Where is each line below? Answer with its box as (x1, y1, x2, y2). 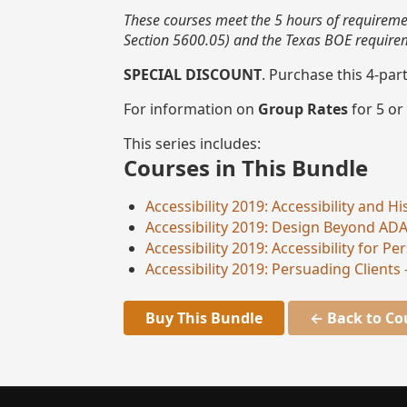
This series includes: (124, 134, 261, 154)
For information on (124, 99, 258, 120)
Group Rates (258, 99, 348, 120)
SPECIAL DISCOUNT (124, 65, 262, 85)
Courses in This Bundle (124, 153, 368, 184)
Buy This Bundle (145, 308, 263, 329)
